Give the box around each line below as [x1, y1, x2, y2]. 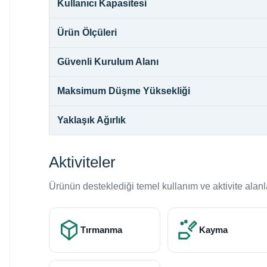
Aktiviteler [49, 153, 116, 171]
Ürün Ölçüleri [57, 27, 117, 38]
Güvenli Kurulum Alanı [57, 56, 159, 67]
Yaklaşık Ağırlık [57, 114, 126, 125]
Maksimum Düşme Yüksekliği [57, 85, 190, 96]
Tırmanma [80, 224, 122, 235]
